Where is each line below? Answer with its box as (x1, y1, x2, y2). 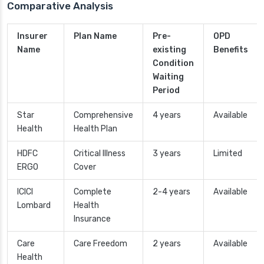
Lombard (17, 200, 51, 211)
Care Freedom (74, 239, 127, 249)
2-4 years (153, 187, 190, 197)
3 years (153, 148, 181, 159)
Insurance (74, 214, 111, 225)
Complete (74, 187, 111, 197)
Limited (213, 148, 242, 159)
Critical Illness (74, 148, 126, 159)
